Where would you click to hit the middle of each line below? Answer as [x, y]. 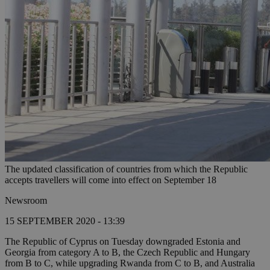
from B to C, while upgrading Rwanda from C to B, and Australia [130, 263]
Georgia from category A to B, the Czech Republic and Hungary [127, 253]
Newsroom [26, 201]
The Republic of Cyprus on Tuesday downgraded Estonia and [123, 242]
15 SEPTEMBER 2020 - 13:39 [65, 221]
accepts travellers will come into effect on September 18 [111, 180]
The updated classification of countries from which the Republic [126, 169]
